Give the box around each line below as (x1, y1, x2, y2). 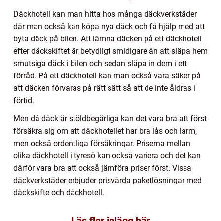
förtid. (13, 95, 34, 105)
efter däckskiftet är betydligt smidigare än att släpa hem (13, 46, 208, 56)
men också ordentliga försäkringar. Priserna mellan (13, 138, 190, 148)
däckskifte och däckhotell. (13, 187, 104, 197)
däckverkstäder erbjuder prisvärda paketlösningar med (13, 175, 202, 185)
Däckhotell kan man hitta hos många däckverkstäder (13, 9, 197, 19)
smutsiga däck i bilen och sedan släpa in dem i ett (13, 58, 187, 68)
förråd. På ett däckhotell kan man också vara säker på (13, 71, 201, 80)
